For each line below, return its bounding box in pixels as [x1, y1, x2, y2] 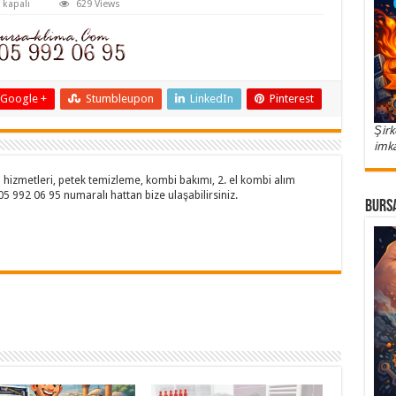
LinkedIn [189, 92, 233, 105]
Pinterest [269, 92, 314, 105]
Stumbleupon [85, 92, 154, 105]
